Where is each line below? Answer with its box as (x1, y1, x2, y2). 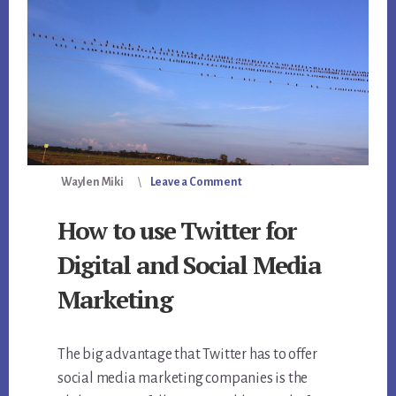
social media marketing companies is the (57, 370, 308, 387)
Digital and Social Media (57, 248, 321, 282)
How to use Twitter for (57, 214, 296, 247)
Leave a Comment (149, 176, 242, 189)
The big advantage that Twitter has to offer (57, 346, 317, 363)
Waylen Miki (61, 176, 124, 189)
